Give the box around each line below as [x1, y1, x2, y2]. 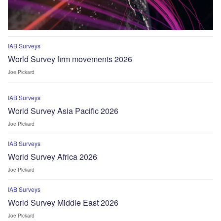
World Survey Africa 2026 [8, 150, 97, 162]
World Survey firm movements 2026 [8, 53, 132, 65]
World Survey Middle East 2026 [8, 196, 118, 208]
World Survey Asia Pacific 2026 [8, 105, 118, 116]
